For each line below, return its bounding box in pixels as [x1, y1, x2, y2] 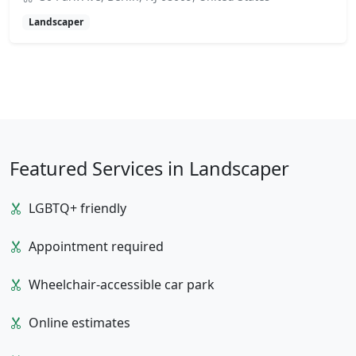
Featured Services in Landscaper [10, 156, 289, 182]
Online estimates [29, 314, 130, 332]
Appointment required [29, 238, 164, 256]
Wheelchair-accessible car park [29, 276, 215, 294]
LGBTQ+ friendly [29, 199, 126, 218]
